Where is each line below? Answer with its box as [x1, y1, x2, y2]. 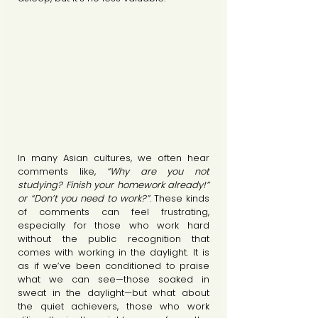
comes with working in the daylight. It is [18, 245, 209, 259]
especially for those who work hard [18, 218, 209, 232]
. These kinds [149, 191, 210, 205]
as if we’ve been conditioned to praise [18, 258, 209, 273]
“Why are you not [95, 164, 210, 178]
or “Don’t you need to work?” [18, 191, 150, 205]
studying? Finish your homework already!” [18, 177, 209, 192]
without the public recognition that [18, 231, 209, 246]
